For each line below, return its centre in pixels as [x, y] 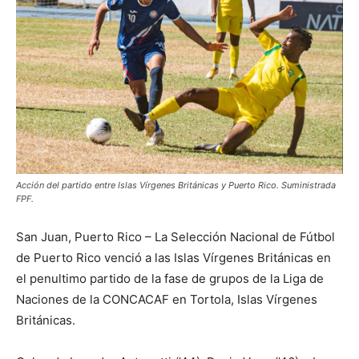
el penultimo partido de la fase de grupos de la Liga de [170, 279]
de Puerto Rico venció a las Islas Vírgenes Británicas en [173, 258]
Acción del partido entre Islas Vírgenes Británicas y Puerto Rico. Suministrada [176, 186]
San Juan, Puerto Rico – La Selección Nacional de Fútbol [175, 237]
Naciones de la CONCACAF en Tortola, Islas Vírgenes [167, 300]
